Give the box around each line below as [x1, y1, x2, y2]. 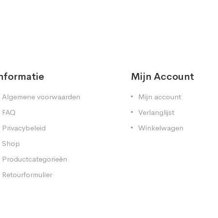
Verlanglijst [138, 107, 174, 117]
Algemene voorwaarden [2, 91, 80, 101]
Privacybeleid [2, 123, 46, 132]
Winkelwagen [138, 123, 183, 132]
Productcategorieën [2, 154, 67, 163]
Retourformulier [2, 169, 52, 179]
